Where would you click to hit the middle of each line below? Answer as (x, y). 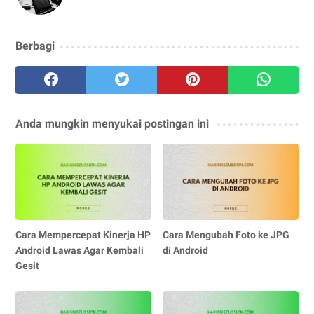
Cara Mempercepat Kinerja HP (83, 235)
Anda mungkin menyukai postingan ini (112, 124)
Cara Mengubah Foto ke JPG (226, 235)
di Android (186, 251)
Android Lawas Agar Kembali (80, 251)
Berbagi (35, 46)
